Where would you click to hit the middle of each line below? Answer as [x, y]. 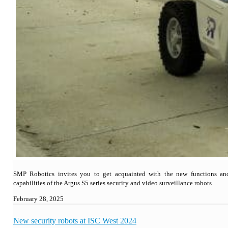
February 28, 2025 [38, 198]
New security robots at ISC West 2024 [75, 220]
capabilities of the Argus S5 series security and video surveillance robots [112, 183]
